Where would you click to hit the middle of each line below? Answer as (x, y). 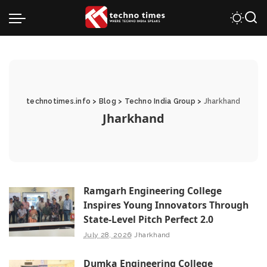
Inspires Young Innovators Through (166, 205)
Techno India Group (160, 101)
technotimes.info (59, 101)
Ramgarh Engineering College (153, 191)
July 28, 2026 (108, 235)
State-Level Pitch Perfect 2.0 (148, 219)
